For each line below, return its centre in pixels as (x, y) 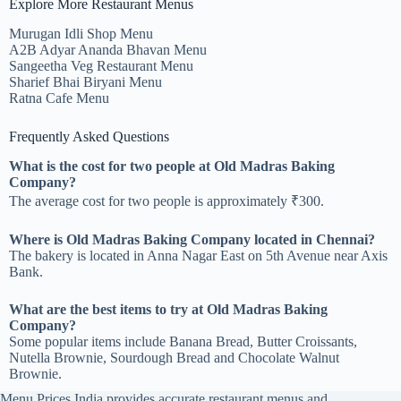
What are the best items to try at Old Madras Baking (168, 309)
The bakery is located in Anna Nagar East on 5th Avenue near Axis (198, 255)
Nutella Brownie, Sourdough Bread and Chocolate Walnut (174, 357)
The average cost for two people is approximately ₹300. (166, 200)
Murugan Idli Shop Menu (81, 34)
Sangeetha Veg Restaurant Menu (101, 66)
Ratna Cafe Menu (59, 98)
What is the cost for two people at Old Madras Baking (172, 166)
